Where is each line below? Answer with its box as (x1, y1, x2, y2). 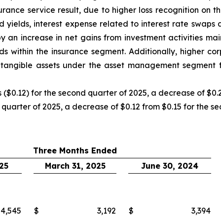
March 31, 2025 (44, 161, 106, 171)
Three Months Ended (33, 146, 117, 156)
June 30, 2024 (141, 161, 198, 171)
